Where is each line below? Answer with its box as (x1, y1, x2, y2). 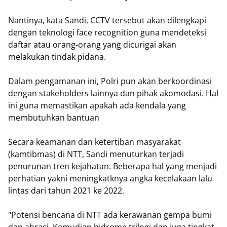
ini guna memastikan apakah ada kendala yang (8, 100, 186, 111)
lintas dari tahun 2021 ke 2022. (8, 185, 124, 197)
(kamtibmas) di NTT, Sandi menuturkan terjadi (8, 148, 184, 160)
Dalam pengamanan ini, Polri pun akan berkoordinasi (8, 75, 212, 87)
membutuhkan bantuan (8, 112, 99, 124)
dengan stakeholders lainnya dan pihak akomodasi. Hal (8, 88, 218, 99)
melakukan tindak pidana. (8, 51, 106, 63)
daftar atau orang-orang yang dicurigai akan (8, 39, 176, 51)
